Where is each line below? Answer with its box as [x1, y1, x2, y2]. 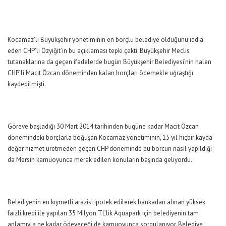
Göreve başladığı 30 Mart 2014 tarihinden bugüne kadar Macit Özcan [8, 122, 199, 131]
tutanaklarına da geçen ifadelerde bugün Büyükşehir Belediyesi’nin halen [8, 58, 211, 67]
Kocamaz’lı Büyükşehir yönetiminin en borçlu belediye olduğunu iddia [8, 35, 203, 44]
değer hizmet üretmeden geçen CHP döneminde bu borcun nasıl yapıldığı [8, 144, 212, 153]
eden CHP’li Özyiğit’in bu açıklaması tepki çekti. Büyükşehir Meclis [8, 46, 190, 55]
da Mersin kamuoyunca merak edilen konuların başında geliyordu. [8, 155, 192, 164]
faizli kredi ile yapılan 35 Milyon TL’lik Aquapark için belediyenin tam [8, 209, 199, 218]
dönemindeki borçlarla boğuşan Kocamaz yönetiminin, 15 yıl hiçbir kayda [8, 133, 212, 142]
